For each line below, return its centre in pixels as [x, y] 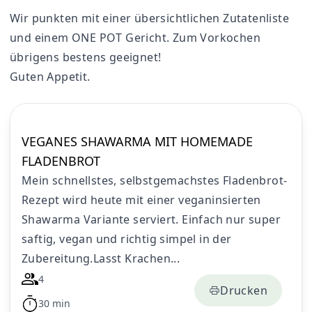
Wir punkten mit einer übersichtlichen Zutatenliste [149, 18]
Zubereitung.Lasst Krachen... [101, 258]
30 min [54, 304]
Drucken [244, 290]
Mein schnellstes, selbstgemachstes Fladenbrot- [155, 180]
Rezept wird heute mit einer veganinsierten [141, 200]
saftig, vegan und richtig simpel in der [127, 239]
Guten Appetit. [50, 77]
